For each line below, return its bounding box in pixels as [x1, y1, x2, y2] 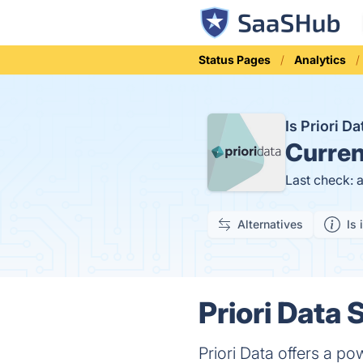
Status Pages [199, 53, 271, 66]
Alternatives [237, 217, 303, 231]
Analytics [294, 53, 347, 66]
